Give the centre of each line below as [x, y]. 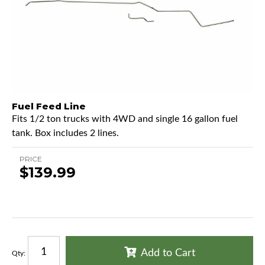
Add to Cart [168, 253]
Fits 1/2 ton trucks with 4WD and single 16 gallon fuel [125, 119]
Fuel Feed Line [49, 106]
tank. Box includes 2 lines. [65, 133]
